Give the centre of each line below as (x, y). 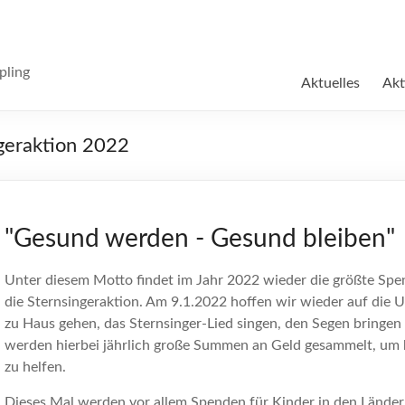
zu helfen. (35, 367)
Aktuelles (330, 83)
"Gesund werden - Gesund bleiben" (199, 239)
